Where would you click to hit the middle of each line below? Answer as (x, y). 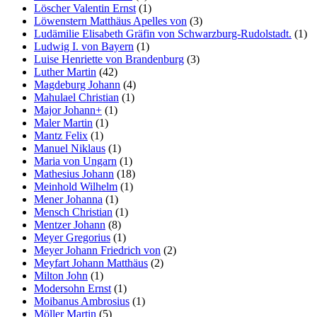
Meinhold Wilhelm (76, 186)
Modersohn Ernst (73, 288)
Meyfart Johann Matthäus (91, 263)
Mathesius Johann (74, 173)
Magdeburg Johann (77, 84)
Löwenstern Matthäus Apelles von (110, 21)
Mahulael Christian (76, 97)
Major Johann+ (68, 110)
